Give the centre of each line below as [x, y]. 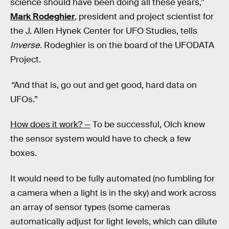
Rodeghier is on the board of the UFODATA [129, 45]
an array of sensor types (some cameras [90, 207]
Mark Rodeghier [42, 17]
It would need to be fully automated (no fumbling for [112, 178]
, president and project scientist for [144, 17]
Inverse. [27, 45]
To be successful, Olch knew [148, 125]
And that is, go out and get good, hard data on [105, 85]
